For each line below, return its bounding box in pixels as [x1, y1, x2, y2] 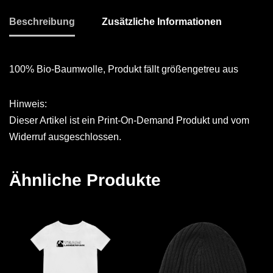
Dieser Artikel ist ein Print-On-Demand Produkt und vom [9, 115, 249, 126]
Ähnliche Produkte [9, 171, 161, 190]
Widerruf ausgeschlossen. [9, 132, 121, 143]
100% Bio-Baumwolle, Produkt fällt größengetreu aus [9, 64, 238, 75]
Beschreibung [9, 16, 75, 27]
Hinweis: [9, 99, 47, 110]
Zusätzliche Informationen [102, 16, 222, 27]
